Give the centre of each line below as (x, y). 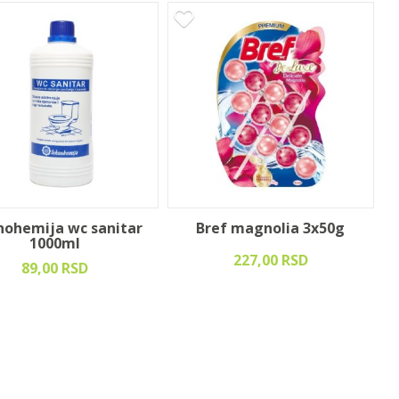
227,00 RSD (270, 260)
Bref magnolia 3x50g (271, 228)
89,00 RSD (55, 268)
